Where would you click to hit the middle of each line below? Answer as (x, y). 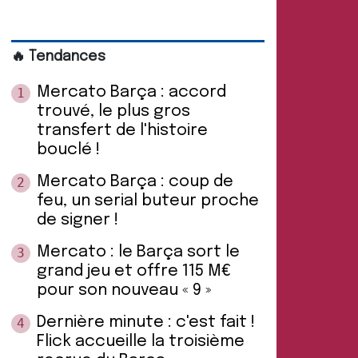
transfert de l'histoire (122, 131)
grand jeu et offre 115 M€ (134, 271)
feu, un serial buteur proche (148, 201)
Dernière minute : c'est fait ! (146, 322)
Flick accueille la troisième (141, 342)
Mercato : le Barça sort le (138, 252)
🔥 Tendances (58, 57)
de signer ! (78, 220)
